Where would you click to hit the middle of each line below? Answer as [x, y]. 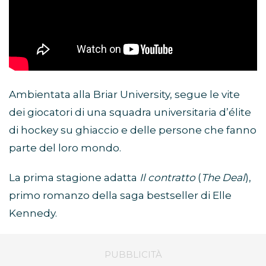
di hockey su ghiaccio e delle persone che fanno [133, 130]
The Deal [223, 178]
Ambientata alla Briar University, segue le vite [124, 95]
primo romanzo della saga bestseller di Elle [120, 196]
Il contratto [167, 178]
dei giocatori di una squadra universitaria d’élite [130, 113]
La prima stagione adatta [74, 178]
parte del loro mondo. [65, 148]
